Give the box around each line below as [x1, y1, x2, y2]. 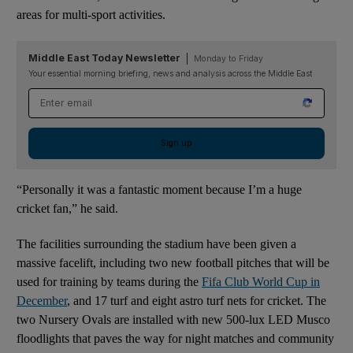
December [17, 293, 67, 307]
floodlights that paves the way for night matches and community [17, 331, 334, 345]
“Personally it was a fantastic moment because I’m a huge [17, 182, 302, 196]
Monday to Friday [194, 53, 263, 64]
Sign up [161, 137, 192, 148]
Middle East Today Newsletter [28, 51, 180, 64]
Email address [28, 89, 110, 103]
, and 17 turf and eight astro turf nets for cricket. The [67, 293, 326, 307]
